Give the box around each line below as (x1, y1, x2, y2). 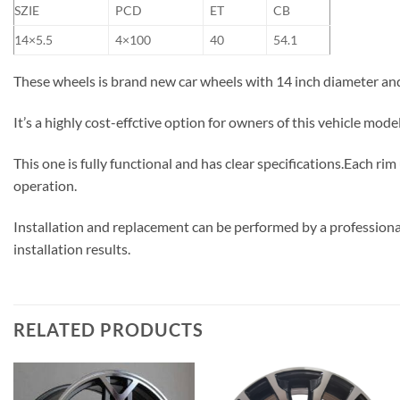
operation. (13, 176, 77, 194)
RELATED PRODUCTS (13, 319, 204, 341)
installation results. (13, 239, 130, 257)
